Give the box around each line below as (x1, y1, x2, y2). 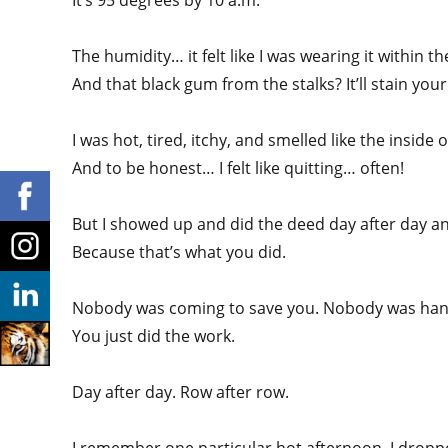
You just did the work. (72, 325, 239, 347)
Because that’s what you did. (72, 241, 290, 263)
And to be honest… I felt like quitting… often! (72, 157, 408, 179)
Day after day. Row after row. (72, 381, 293, 403)
